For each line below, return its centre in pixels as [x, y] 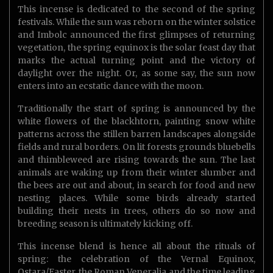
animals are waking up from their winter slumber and [136, 173]
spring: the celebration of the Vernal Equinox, [136, 259]
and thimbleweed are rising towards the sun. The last [136, 160]
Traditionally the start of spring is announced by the [136, 109]
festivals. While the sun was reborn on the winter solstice [136, 22]
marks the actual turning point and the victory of [136, 61]
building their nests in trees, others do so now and [136, 211]
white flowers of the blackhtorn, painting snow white [136, 122]
